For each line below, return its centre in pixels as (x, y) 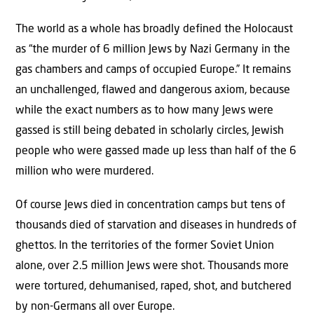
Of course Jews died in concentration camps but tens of (150, 205)
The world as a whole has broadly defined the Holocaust (154, 30)
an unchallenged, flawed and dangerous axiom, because (153, 91)
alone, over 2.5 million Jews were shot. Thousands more (152, 266)
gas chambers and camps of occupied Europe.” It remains (153, 70)
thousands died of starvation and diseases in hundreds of (156, 225)
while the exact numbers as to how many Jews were (144, 111)
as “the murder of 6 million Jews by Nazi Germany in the (153, 50)
